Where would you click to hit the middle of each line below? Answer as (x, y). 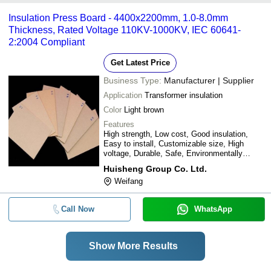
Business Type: (132, 80)
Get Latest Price (140, 62)
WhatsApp (213, 209)
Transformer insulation (184, 95)
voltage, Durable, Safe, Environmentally (173, 153)
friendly (116, 163)
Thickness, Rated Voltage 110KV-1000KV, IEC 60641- (125, 30)
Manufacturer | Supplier (209, 80)
